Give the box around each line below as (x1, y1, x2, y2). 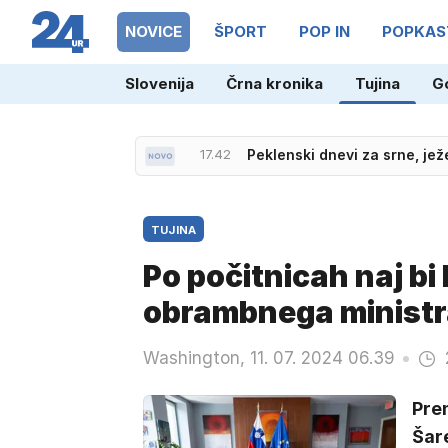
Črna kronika (225, 74, 323, 93)
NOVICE (125, 22, 182, 41)
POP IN (299, 22, 350, 41)
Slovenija (124, 74, 194, 93)
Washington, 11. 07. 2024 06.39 (142, 348, 395, 368)
